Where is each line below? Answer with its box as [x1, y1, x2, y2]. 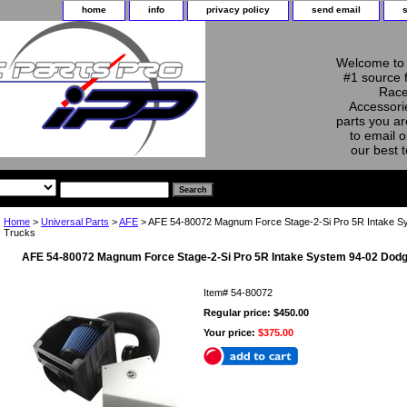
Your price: [203, 326, 258, 338]
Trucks [4, 226, 35, 238]
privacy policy [206, 5, 270, 15]
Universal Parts [41, 215, 109, 227]
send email [312, 5, 361, 15]
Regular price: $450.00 [203, 306, 309, 318]
